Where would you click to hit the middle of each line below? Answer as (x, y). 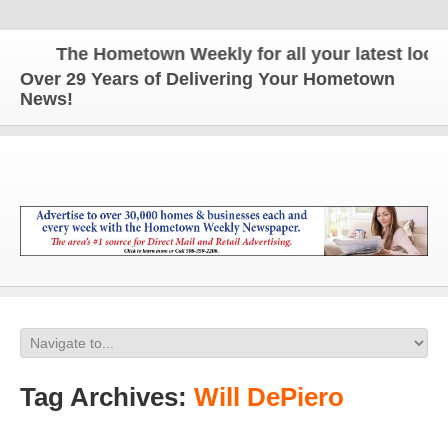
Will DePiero (269, 397)
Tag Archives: (107, 397)
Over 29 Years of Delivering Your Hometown (207, 79)
